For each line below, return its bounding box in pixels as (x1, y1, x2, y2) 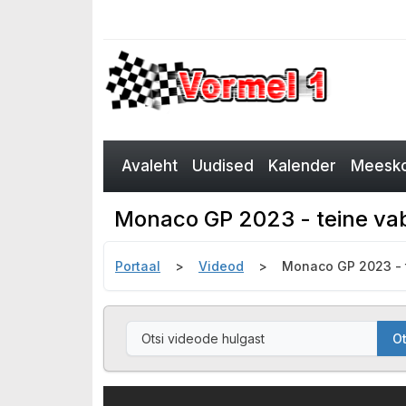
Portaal (115, 258, 160, 274)
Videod (198, 258, 244, 274)
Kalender (268, 157, 336, 175)
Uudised (192, 157, 254, 175)
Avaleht (121, 157, 178, 175)
